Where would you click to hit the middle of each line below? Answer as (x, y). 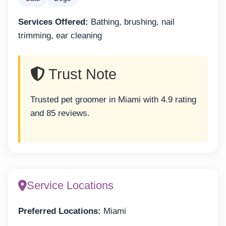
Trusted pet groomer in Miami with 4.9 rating (113, 99)
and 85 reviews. (60, 113)
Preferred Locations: (60, 211)
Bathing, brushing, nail (131, 22)
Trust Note (81, 74)
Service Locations (70, 186)
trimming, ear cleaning (60, 36)
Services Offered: (53, 22)
